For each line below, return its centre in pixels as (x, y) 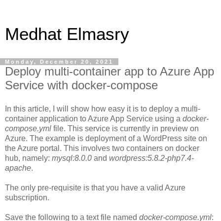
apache (18, 168)
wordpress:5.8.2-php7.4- (151, 158)
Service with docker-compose (81, 85)
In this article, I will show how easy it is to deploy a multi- (103, 109)
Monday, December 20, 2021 (59, 62)
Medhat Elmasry (67, 34)
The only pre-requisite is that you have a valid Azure (95, 187)
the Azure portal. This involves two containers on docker (102, 148)
